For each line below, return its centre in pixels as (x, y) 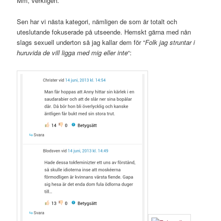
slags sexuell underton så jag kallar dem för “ (81, 42)
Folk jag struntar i (170, 42)
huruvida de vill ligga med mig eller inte (73, 52)
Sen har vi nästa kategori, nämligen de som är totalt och (97, 21)
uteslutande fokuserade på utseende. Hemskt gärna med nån (104, 32)
